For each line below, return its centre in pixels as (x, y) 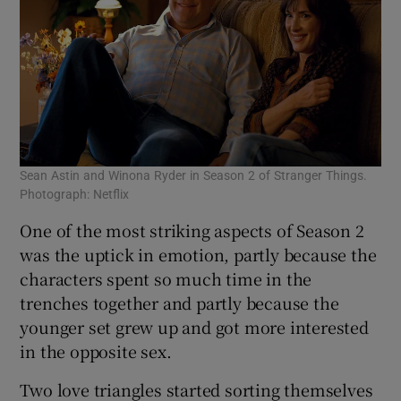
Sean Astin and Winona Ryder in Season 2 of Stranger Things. (194, 176)
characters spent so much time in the (166, 279)
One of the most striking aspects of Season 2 (192, 230)
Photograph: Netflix (75, 195)
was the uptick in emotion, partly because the (198, 255)
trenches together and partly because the (179, 303)
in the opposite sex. (96, 351)
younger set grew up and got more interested (194, 327)
